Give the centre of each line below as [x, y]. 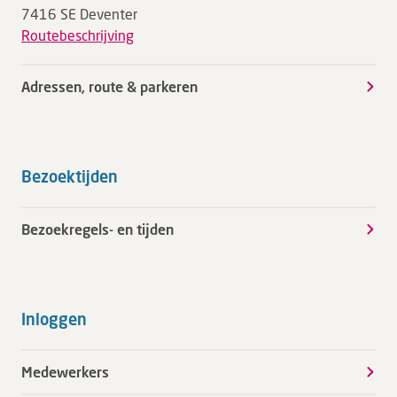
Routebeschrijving [78, 35]
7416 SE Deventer [79, 14]
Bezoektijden [70, 176]
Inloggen [54, 319]
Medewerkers [65, 372]
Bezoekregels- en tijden [97, 229]
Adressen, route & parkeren [109, 86]
